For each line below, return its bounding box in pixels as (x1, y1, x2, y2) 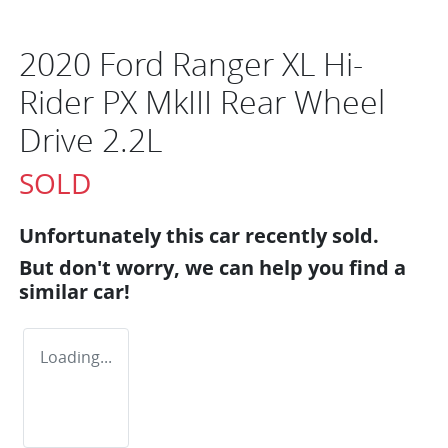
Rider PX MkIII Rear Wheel (19, 79, 385, 123)
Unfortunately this (19, 221, 209, 249)
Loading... (40, 345, 112, 368)
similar (19, 277, 93, 305)
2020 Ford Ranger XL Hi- (19, 41, 363, 85)
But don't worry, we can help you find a (19, 253, 406, 281)
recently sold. (240, 221, 379, 249)
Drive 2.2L (19, 117, 162, 161)
